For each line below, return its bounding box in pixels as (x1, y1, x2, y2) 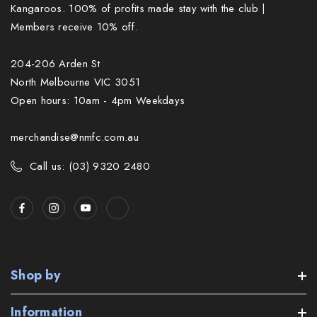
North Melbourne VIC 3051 (11, 74, 141, 91)
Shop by (11, 266, 60, 285)
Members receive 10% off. (11, 19, 138, 35)
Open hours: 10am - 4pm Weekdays (11, 93, 185, 109)
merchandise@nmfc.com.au (11, 129, 139, 146)
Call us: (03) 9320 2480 (30, 158, 150, 175)
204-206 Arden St (11, 56, 100, 72)
